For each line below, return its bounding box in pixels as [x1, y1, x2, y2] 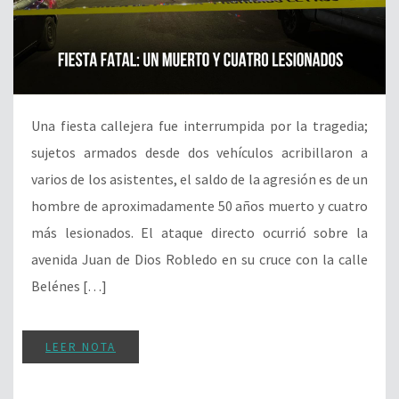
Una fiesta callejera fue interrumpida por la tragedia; [31, 116, 368, 134]
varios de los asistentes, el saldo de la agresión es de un [31, 169, 368, 188]
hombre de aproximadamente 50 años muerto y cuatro [31, 196, 368, 215]
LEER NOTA [45, 338, 116, 354]
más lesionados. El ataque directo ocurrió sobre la [31, 223, 368, 241]
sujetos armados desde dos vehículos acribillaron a [31, 142, 368, 161]
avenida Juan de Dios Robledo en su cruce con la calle [31, 249, 368, 268]
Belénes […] [31, 276, 107, 295]
